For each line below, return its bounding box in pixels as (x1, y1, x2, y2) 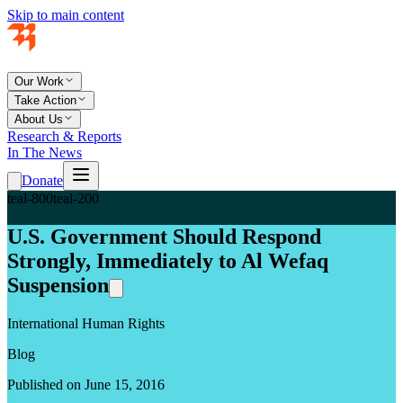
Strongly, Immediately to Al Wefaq (7, 248, 328, 273)
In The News (7, 145, 82, 160)
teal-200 (53, 191, 99, 206)
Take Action (14, 94, 76, 107)
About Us (14, 112, 63, 126)
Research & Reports (7, 129, 121, 144)
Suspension (7, 273, 109, 297)
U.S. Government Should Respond (7, 224, 321, 248)
